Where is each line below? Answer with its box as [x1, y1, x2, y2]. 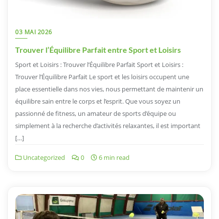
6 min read [97, 153, 130, 162]
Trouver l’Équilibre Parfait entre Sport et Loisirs [15, 44, 181, 54]
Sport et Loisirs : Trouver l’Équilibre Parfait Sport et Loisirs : [15, 60, 183, 69]
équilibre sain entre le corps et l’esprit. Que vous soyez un [15, 96, 180, 106]
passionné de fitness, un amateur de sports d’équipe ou [15, 109, 176, 118]
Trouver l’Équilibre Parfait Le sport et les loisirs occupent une [15, 72, 189, 81]
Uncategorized [22, 153, 65, 162]
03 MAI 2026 [15, 27, 52, 36]
